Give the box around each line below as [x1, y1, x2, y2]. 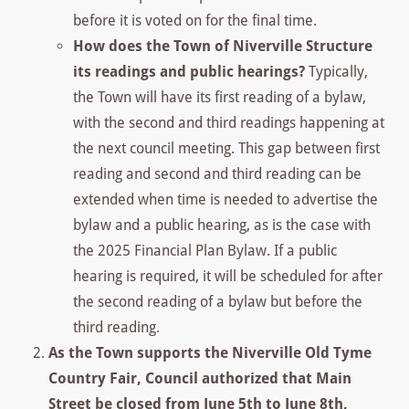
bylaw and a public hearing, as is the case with [72, 216, 371, 235]
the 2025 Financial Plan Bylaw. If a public [72, 242, 337, 260]
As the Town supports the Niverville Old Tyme [48, 344, 372, 362]
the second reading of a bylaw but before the [72, 293, 362, 311]
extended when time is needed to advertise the [72, 191, 378, 209]
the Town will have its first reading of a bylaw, [72, 89, 366, 107]
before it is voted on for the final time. [72, 12, 317, 30]
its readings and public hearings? [72, 63, 305, 81]
